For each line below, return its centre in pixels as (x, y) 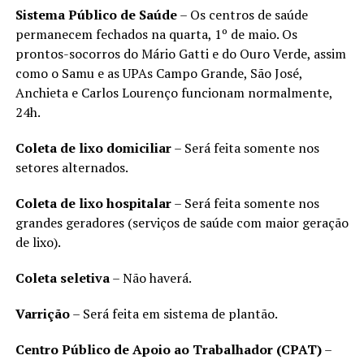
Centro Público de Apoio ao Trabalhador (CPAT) (168, 349)
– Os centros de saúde (242, 14)
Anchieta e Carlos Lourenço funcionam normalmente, (173, 92)
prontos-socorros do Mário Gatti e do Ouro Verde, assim (180, 53)
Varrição (42, 313)
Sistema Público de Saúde (96, 14)
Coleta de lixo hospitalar (93, 203)
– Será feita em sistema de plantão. (173, 313)
